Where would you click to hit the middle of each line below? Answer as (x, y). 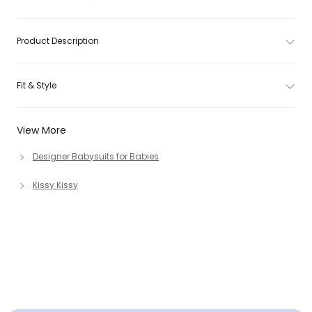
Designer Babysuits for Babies (96, 156)
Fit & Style (37, 85)
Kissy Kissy (55, 185)
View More (41, 130)
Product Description (58, 41)
